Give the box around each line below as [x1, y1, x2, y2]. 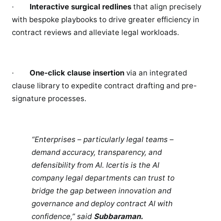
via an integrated [124, 68, 187, 78]
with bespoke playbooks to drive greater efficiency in [12, 15, 199, 25]
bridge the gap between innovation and [32, 185, 171, 195]
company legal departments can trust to [32, 173, 175, 183]
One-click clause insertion [30, 68, 124, 78]
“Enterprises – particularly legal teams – [32, 134, 174, 144]
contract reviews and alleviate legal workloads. [12, 28, 179, 37]
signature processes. [12, 94, 88, 104]
